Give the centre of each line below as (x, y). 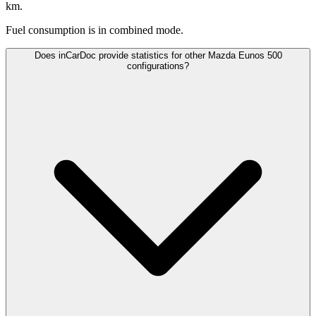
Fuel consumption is (50, 30)
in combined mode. (141, 30)
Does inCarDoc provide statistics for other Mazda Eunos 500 (158, 56)
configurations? (158, 66)
